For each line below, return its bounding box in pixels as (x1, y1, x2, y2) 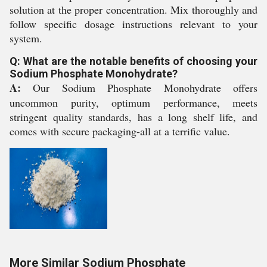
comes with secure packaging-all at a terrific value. (10, 124, 230, 138)
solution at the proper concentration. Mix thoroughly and (10, 2, 257, 17)
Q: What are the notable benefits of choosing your (10, 55, 257, 67)
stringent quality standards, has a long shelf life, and (10, 110, 257, 124)
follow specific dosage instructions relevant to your (10, 17, 257, 31)
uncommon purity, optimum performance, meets (10, 95, 257, 110)
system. (10, 31, 42, 45)
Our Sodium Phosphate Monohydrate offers (21, 80, 257, 95)
